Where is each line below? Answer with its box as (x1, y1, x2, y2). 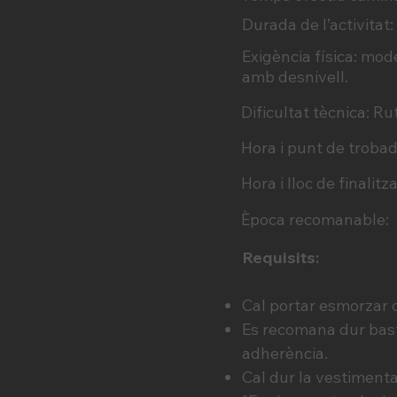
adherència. (242, 343, 328, 363)
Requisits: (242, 247, 319, 268)
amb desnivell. (242, 66, 348, 87)
